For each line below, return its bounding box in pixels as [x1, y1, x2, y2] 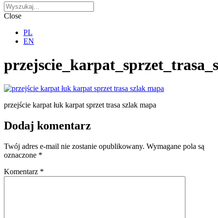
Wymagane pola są [146, 142, 204, 151]
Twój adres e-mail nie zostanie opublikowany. [4, 142, 145, 151]
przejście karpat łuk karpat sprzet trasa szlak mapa [4, 101, 156, 109]
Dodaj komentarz [4, 119, 91, 132]
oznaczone [4, 151, 38, 160]
